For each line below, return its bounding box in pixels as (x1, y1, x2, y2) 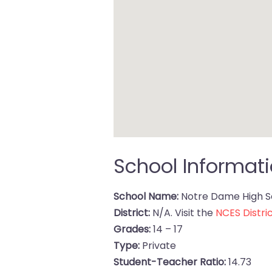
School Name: (114, 189, 179, 203)
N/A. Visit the (150, 206, 216, 220)
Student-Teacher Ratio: (114, 255, 226, 269)
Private (140, 239, 177, 253)
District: (114, 206, 151, 220)
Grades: (114, 222, 151, 236)
